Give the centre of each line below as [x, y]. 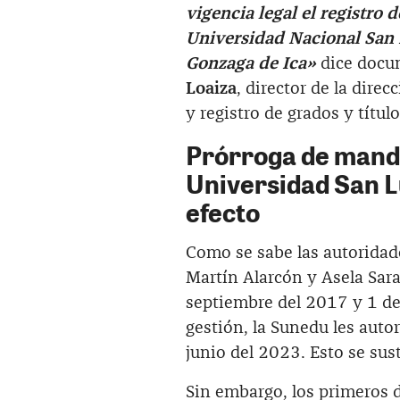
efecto [223, 212]
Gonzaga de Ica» [253, 63]
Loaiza [211, 88]
